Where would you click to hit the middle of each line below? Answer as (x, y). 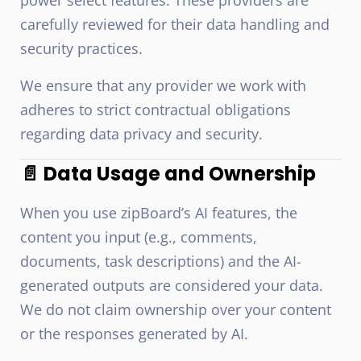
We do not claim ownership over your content (176, 309)
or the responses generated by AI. (134, 334)
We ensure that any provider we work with (163, 85)
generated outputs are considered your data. (172, 285)
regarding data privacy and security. (141, 134)
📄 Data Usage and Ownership (168, 174)
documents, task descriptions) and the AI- (161, 261)
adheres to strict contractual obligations (156, 110)
